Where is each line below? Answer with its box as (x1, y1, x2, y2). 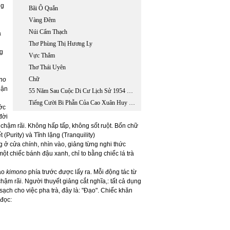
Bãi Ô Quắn (29, 5, 58, 12)
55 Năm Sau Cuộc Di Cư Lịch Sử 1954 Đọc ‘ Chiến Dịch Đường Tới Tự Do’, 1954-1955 (127, 87, 133, 94)
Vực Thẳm (29, 52, 55, 59)
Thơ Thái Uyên (29, 64, 66, 71)
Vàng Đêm (29, 16, 55, 24)
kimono (6, 168, 28, 176)
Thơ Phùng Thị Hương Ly (29, 40, 92, 47)
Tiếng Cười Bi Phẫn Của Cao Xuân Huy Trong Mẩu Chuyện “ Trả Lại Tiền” (129, 99, 135, 106)
